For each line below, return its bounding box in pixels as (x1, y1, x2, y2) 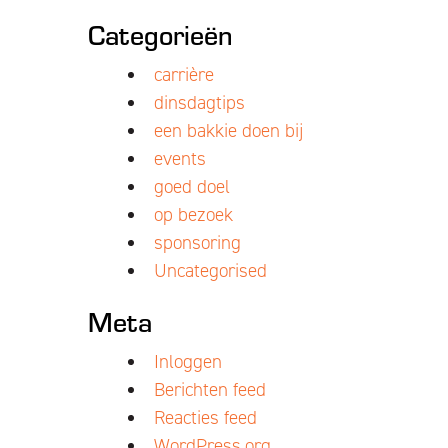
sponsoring (153, 230, 241, 255)
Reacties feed (153, 405, 257, 430)
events (153, 146, 206, 171)
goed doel (153, 174, 230, 199)
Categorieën (87, 14, 233, 53)
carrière (153, 62, 214, 87)
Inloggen (153, 349, 222, 374)
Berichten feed (153, 377, 266, 402)
